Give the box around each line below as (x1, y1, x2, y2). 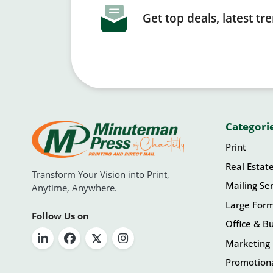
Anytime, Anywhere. (32, 182, 117, 194)
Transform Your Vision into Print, (32, 168, 169, 181)
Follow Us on (32, 210, 89, 222)
